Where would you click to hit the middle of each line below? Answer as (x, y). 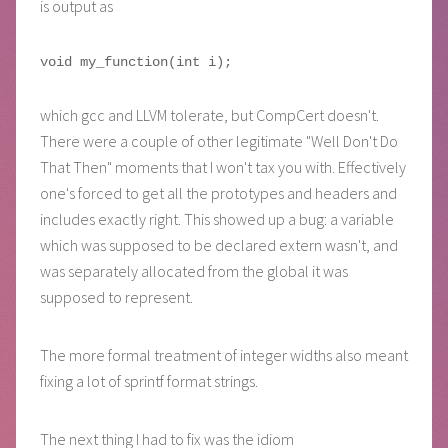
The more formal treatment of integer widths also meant (224, 355)
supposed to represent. (116, 297)
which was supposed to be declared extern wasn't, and (219, 245)
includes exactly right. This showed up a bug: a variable (217, 219)
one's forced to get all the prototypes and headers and (218, 193)
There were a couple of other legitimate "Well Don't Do (219, 141)
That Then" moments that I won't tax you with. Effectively (223, 167)
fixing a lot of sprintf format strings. (149, 381)
